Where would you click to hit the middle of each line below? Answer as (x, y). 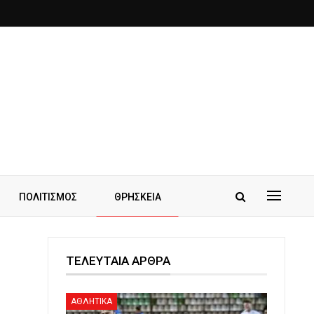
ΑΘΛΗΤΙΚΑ (91, 302)
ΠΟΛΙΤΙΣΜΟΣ (48, 197)
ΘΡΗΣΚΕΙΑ (137, 197)
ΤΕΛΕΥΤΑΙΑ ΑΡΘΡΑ (118, 261)
